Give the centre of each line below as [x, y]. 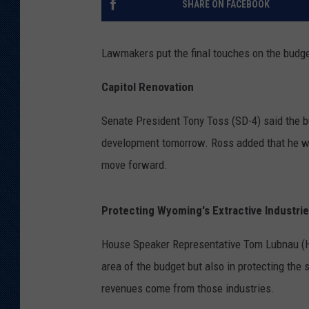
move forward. [134, 165]
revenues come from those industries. [188, 289]
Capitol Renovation [148, 87]
